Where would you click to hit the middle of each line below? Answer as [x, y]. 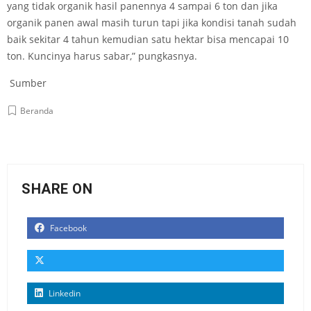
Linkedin [64, 294]
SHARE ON [57, 189]
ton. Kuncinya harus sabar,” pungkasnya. [103, 56]
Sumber [28, 83]
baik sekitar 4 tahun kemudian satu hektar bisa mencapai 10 [148, 40]
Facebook [67, 228]
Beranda [37, 111]
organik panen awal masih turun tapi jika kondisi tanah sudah [152, 23]
